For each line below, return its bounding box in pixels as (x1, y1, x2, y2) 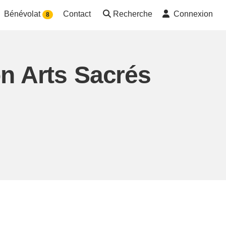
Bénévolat (4, 10, 42, 19)
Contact (63, 10, 91, 19)
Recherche (113, 10, 152, 19)
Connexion (174, 10, 213, 19)
